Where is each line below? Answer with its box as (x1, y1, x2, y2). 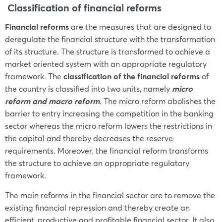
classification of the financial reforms (63, 71, 200, 81)
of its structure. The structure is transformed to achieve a (5, 46, 210, 56)
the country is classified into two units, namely (5, 83, 170, 94)
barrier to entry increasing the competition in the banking (5, 108, 214, 118)
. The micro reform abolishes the (100, 96, 216, 106)
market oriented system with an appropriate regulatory (5, 58, 207, 69)
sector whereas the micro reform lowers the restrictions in (5, 120, 212, 131)
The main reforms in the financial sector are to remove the (5, 190, 215, 200)
